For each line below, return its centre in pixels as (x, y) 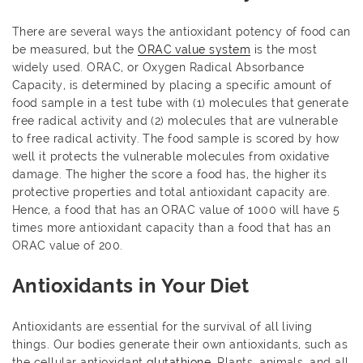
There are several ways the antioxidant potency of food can (181, 31)
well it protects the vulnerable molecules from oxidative (171, 156)
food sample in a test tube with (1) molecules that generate (181, 102)
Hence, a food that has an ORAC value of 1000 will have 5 (176, 209)
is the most (284, 49)
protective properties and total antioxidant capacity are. (171, 192)
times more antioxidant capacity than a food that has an (172, 227)
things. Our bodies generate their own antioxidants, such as (180, 344)
